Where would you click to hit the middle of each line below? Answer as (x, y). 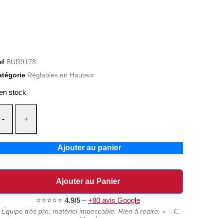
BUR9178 (21, 62)
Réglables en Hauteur (61, 75)
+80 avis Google (114, 200)
